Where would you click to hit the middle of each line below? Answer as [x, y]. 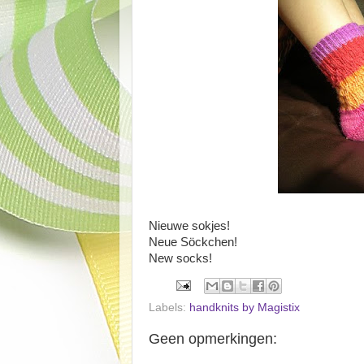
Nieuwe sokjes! [189, 226]
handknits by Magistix [245, 307]
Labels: [169, 307]
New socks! [180, 258]
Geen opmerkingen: [213, 338]
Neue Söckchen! [193, 242]
